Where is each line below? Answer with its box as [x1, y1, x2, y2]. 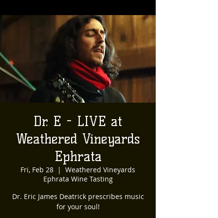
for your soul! [56, 202, 100, 211]
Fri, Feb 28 [20, 165, 54, 174]
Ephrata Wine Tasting [43, 174, 113, 183]
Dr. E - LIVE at [34, 113, 122, 129]
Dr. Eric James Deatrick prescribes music [12, 192, 144, 201]
